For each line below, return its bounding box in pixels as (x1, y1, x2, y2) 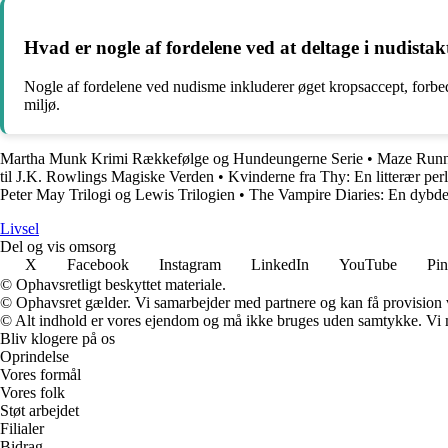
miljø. (24, 95, 60, 113)
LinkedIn (251, 255, 309, 273)
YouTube (339, 255, 397, 273)
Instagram (159, 255, 221, 273)
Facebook (67, 255, 129, 273)
